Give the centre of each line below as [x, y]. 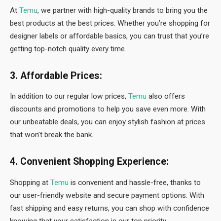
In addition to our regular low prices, [68, 96]
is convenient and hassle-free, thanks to [135, 182]
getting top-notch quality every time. [68, 49]
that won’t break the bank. [52, 135]
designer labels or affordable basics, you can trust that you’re [110, 36]
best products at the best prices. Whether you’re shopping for [110, 23]
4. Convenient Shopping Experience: [89, 162]
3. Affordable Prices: [56, 75]
